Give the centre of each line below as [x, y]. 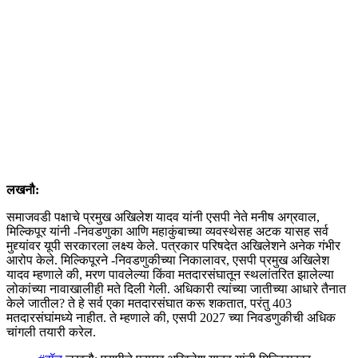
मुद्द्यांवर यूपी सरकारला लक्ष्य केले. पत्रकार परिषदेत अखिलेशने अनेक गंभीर [173, 246]
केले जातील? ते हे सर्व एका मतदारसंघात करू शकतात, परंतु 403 [149, 304]
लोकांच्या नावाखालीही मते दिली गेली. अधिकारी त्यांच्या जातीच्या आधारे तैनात [176, 289]
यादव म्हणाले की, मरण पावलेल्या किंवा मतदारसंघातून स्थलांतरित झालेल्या [170, 275]
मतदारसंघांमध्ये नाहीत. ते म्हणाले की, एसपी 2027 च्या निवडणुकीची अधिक [171, 318]
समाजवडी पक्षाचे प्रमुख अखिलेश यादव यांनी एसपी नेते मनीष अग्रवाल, [163, 217]
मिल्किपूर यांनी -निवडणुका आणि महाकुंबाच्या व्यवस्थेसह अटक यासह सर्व [167, 232]
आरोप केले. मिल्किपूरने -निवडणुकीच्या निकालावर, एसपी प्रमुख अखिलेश [168, 261]
